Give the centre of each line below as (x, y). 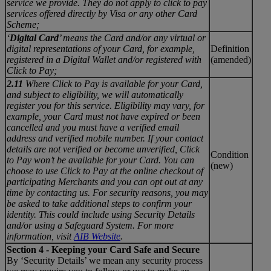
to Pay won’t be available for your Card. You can (100, 160)
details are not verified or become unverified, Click (103, 149)
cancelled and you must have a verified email (93, 127)
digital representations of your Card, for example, (101, 48)
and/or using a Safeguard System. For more (90, 225)
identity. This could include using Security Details (101, 214)
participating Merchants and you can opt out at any (105, 181)
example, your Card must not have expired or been (103, 116)
